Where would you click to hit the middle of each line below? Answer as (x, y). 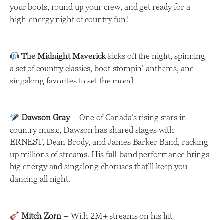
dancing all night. (40, 179)
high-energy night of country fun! (69, 19)
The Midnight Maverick (64, 56)
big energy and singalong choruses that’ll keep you (98, 167)
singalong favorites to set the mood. (72, 81)
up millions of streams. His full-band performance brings (110, 154)
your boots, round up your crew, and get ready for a (100, 7)
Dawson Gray (46, 118)
